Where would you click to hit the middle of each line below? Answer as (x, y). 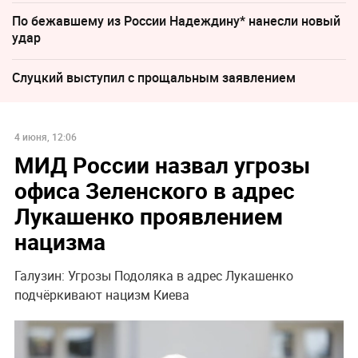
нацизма (60, 241)
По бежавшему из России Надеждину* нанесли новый (176, 20)
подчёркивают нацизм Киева (101, 294)
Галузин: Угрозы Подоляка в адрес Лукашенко (153, 275)
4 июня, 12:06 (45, 136)
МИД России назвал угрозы (162, 164)
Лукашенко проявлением (148, 215)
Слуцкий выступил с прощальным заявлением (154, 77)
